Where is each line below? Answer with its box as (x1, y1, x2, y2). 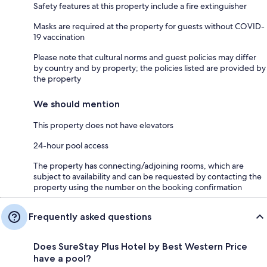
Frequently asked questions (29, 210, 151, 222)
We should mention (33, 98, 120, 110)
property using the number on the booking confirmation (33, 181, 242, 193)
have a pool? (33, 252, 91, 264)
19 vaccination (33, 31, 85, 42)
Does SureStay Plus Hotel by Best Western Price (33, 240, 247, 252)
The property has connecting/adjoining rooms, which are (33, 160, 244, 171)
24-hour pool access (33, 139, 108, 151)
